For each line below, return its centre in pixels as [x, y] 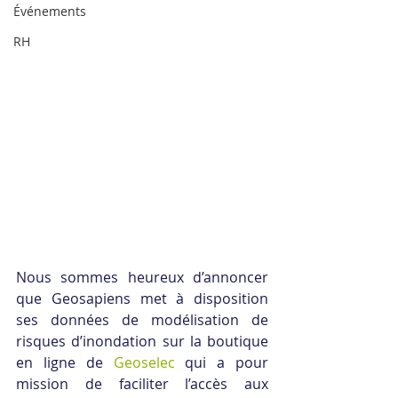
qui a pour [221, 362]
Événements [50, 11]
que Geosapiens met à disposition [142, 298]
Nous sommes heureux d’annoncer [142, 277]
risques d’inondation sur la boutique [142, 341]
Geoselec [144, 362]
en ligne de [65, 362]
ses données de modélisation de [142, 320]
